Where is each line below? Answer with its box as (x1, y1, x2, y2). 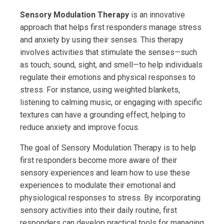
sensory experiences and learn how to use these (20, 167, 190, 177)
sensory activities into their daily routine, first (20, 205, 177, 215)
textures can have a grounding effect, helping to (20, 109, 185, 119)
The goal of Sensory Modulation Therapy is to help (20, 142, 196, 152)
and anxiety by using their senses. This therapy (20, 34, 183, 44)
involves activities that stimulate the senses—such (20, 47, 197, 57)
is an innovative (129, 9, 185, 19)
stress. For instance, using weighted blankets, (20, 84, 180, 94)
